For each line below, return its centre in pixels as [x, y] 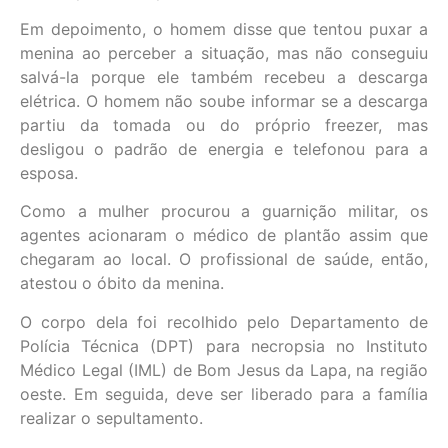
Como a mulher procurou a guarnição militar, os [224, 211]
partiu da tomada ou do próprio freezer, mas [224, 125]
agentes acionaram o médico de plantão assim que [224, 235]
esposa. [49, 173]
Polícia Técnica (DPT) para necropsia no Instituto [224, 345]
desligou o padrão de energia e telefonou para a [224, 149]
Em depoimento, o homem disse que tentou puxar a [224, 29]
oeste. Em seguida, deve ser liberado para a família [224, 393]
